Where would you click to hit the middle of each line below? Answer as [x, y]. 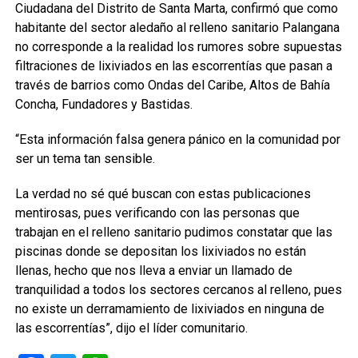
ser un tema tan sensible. [85, 159]
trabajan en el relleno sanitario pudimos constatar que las [173, 232]
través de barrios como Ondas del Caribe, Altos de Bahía [172, 85]
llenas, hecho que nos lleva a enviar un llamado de [153, 270]
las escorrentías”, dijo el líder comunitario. [131, 328]
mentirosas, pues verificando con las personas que [157, 213]
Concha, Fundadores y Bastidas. [103, 104]
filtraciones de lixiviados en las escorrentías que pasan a [173, 66]
